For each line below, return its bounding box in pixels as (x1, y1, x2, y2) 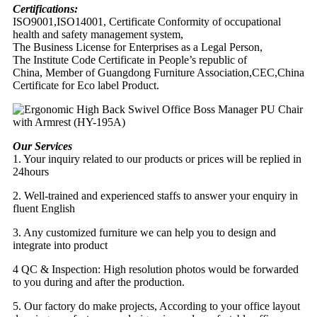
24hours (13, 165, 49, 178)
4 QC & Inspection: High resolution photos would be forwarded (13, 263, 299, 275)
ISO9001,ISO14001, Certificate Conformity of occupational (13, 15, 281, 28)
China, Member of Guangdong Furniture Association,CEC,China (13, 66, 304, 79)
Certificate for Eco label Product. (13, 79, 159, 91)
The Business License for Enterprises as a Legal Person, (13, 40, 263, 53)
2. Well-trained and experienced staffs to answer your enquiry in (13, 189, 298, 202)
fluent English (13, 202, 75, 214)
